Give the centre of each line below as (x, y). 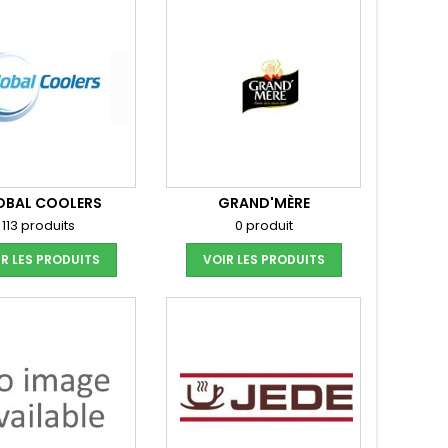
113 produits (38, 225)
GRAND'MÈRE (263, 203)
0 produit (263, 225)
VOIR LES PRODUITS (263, 259)
